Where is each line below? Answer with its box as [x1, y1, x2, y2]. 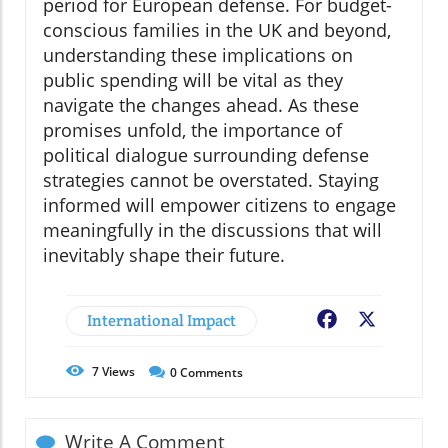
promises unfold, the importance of [43, 118, 342, 143]
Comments [177, 364, 243, 382]
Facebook [340, 310, 412, 333]
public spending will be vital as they [43, 68, 343, 93]
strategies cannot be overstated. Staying [43, 168, 379, 193]
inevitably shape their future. [43, 243, 285, 268]
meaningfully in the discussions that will [43, 218, 382, 243]
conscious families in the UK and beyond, [43, 18, 391, 43]
